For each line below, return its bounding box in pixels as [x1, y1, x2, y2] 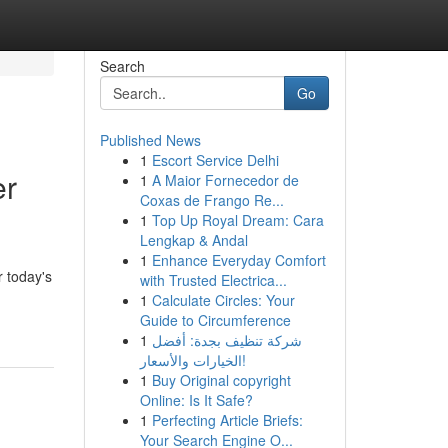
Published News [99, 130, 201, 150]
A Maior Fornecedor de [151, 170, 299, 190]
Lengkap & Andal [139, 230, 248, 250]
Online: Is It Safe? [139, 390, 253, 410]
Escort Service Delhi [151, 150, 279, 170]
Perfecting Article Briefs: [151, 410, 303, 430]
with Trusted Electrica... [139, 270, 287, 290]
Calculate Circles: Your [151, 290, 295, 310]
